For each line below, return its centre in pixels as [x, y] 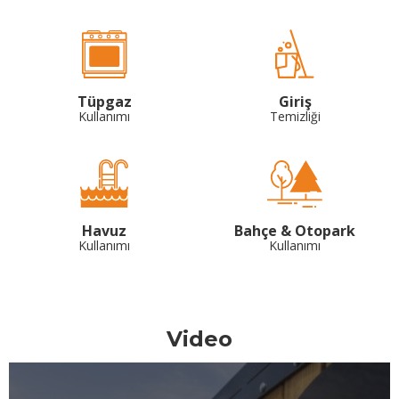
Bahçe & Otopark [295, 231]
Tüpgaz [104, 102]
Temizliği [295, 117]
